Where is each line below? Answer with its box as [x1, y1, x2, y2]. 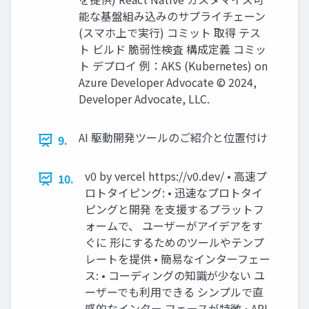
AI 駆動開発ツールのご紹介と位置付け [79, 129, 268, 146]
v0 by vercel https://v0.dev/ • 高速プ [85, 168, 267, 185]
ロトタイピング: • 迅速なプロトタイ [85, 184, 263, 201]
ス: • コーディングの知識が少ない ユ [85, 267, 265, 284]
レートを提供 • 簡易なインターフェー [85, 250, 270, 268]
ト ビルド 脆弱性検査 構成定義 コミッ [79, 41, 266, 58]
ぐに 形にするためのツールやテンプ [85, 234, 264, 251]
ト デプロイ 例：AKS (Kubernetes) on [79, 57, 268, 74]
